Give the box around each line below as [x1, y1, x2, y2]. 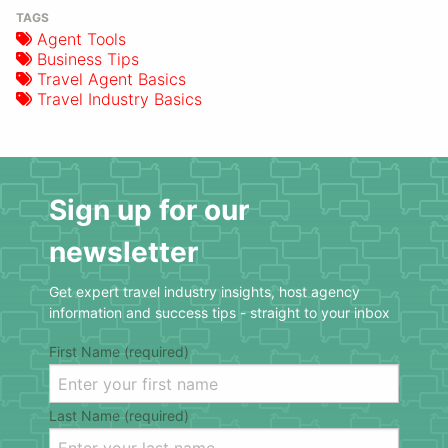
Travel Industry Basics [37, 89, 202, 110]
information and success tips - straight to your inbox [49, 304, 390, 322]
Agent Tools [37, 29, 126, 50]
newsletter [49, 235, 198, 270]
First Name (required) [49, 343, 189, 361]
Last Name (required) [49, 407, 189, 425]
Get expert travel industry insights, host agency [49, 283, 360, 301]
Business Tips [37, 49, 139, 70]
